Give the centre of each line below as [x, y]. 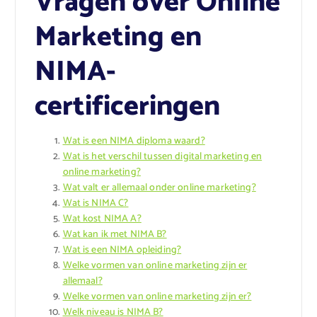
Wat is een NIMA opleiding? [122, 250]
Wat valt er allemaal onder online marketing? [159, 188]
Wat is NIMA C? [96, 203]
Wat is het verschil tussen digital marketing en [162, 156]
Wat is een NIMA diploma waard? [134, 141]
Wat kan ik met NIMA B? [115, 234]
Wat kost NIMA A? [102, 219]
